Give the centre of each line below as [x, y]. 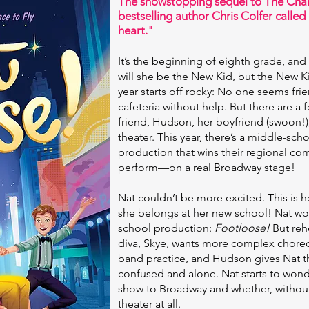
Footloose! [241, 228]
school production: [165, 228]
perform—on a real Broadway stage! [207, 167]
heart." [136, 30]
